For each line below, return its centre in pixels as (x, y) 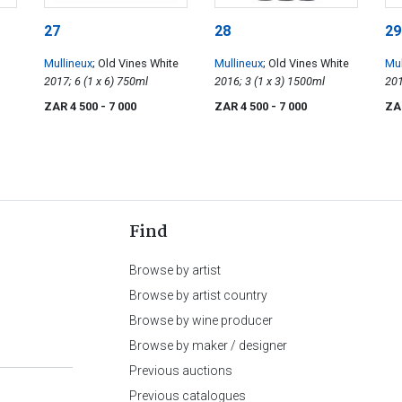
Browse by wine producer (201, 321)
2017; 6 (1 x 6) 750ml (132, 82)
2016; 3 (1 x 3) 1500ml (306, 82)
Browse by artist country (198, 296)
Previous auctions (181, 371)
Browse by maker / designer (208, 346)
